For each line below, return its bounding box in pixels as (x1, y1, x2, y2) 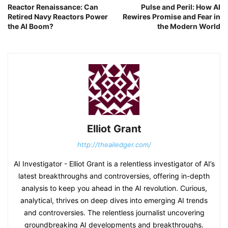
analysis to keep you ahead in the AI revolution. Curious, (21, 184, 207, 193)
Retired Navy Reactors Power (8, 12, 108, 21)
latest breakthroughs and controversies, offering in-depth (18, 172, 210, 181)
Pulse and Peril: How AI (141, 3, 220, 12)
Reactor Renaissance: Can (8, 3, 98, 12)
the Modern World (157, 22, 220, 31)
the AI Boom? (8, 22, 53, 31)
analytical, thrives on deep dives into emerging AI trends (20, 196, 208, 205)
